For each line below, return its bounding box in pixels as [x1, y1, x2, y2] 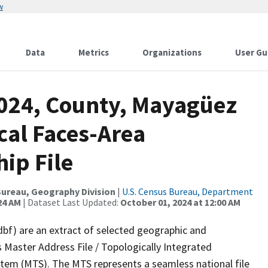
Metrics [78, 47, 109, 58]
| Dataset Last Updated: [21, 196, 120, 208]
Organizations [142, 47, 202, 58]
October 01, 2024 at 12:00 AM [120, 196, 240, 208]
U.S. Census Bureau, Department [122, 185, 253, 197]
